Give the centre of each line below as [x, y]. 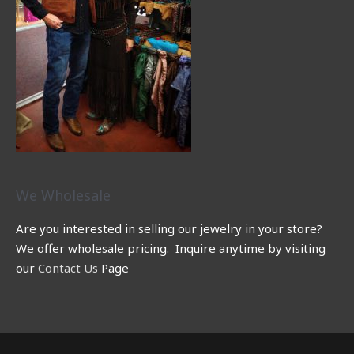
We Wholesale [63, 196]
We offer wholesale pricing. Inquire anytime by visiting [171, 249]
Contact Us [68, 268]
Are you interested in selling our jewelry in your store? [171, 229]
